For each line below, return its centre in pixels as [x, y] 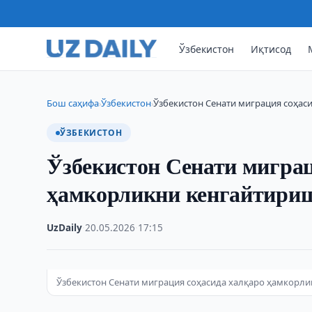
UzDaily [65, 228]
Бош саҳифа [73, 103]
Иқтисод [271, 49]
